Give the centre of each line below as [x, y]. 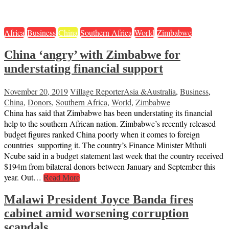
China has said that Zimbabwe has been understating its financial [108, 113]
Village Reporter [97, 91]
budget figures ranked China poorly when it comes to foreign [102, 134]
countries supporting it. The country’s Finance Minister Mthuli [105, 145]
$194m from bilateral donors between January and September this [110, 167]
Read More [62, 178]
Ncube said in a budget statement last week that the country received [114, 156]
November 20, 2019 [36, 91]
